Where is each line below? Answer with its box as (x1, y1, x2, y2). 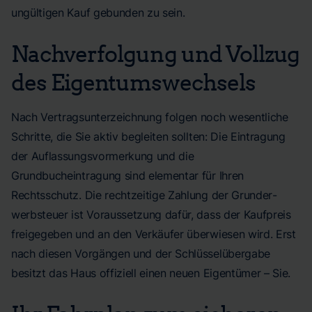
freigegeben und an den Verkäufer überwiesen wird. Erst (11, 227, 296, 241)
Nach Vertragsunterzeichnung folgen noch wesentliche (11, 110, 288, 124)
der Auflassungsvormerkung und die (11, 149, 194, 163)
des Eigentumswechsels (11, 68, 256, 95)
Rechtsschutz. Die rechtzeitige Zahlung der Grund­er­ (11, 188, 277, 202)
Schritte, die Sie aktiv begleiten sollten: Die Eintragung (11, 130, 286, 143)
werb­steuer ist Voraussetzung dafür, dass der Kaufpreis (11, 208, 291, 221)
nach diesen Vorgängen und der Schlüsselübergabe (11, 247, 270, 260)
